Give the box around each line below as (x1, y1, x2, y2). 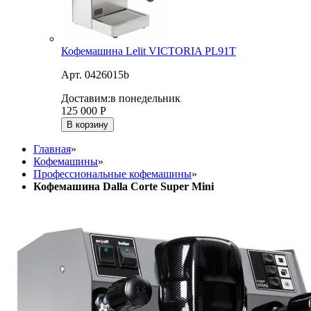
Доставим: (61, 92, 110, 105)
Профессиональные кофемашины (33, 168, 192, 180)
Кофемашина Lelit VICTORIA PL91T (61, 45, 236, 58)
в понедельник (110, 92, 180, 105)
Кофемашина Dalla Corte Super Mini (33, 180, 214, 193)
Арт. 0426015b (61, 69, 129, 81)
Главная (33, 143, 71, 155)
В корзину (67, 119, 108, 131)
